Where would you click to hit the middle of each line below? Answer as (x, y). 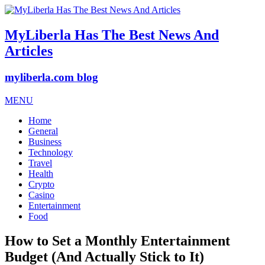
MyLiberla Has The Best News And (112, 35)
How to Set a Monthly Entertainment (117, 241)
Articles (29, 51)
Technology (51, 152)
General (43, 131)
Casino (41, 195)
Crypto (41, 184)
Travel (40, 163)
